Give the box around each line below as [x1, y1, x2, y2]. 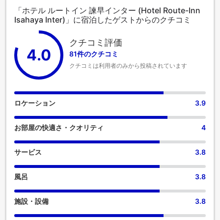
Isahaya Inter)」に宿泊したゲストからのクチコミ [14, 14, 191, 25]
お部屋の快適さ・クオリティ [14, 123, 104, 132]
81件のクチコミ [69, 50, 118, 58]
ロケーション [14, 98, 55, 107]
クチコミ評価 [69, 37, 122, 48]
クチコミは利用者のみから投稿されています [69, 62, 187, 70]
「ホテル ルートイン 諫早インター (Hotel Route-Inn [14, 5, 200, 15]
